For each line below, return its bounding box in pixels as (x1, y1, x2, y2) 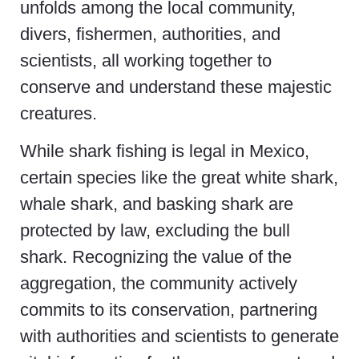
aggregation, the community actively (20, 273, 297, 294)
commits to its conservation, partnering (20, 300, 317, 321)
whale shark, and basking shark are (20, 194, 293, 215)
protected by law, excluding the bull (20, 220, 290, 241)
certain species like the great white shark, (20, 167, 338, 188)
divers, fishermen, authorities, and (20, 23, 280, 44)
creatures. (20, 103, 97, 123)
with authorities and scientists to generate (20, 326, 339, 347)
